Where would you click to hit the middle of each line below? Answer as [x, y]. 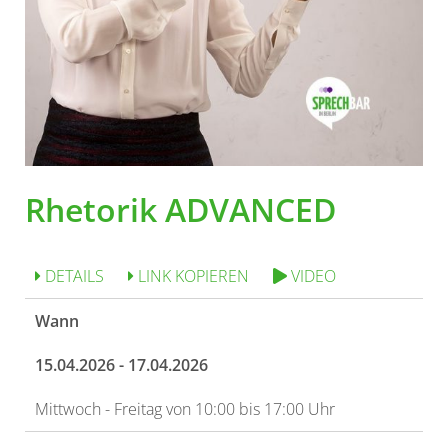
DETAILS [72, 276]
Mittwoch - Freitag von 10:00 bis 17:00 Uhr [185, 409]
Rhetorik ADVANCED [180, 209]
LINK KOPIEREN [191, 276]
